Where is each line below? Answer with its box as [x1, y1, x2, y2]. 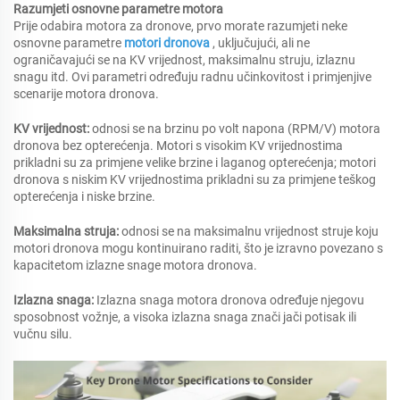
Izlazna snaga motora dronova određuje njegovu [96, 293, 364, 307]
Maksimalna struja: [13, 224, 121, 238]
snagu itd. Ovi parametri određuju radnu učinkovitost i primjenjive [13, 70, 371, 84]
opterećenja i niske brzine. [13, 189, 155, 204]
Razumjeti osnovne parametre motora [13, 2, 223, 16]
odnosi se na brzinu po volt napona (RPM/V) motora [92, 121, 380, 136]
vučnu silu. [13, 327, 72, 341]
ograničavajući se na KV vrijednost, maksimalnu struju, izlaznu [13, 53, 355, 67]
